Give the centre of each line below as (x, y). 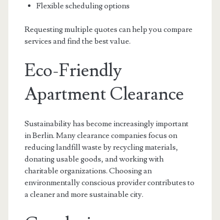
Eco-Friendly (73, 71)
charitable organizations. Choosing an (88, 171)
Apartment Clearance (104, 94)
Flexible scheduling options (83, 6)
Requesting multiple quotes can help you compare (108, 29)
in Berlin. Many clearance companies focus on (101, 136)
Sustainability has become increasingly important (106, 124)
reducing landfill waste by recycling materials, (101, 147)
